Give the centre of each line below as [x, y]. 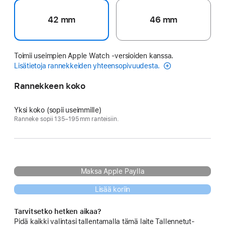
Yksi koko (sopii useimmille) [58, 110]
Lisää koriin [113, 189]
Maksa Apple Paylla [113, 171]
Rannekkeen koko [50, 86]
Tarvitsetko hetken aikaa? [58, 211]
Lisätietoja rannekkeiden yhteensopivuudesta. [88, 66]
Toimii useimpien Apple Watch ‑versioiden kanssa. [94, 55]
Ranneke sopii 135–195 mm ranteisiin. [67, 119]
